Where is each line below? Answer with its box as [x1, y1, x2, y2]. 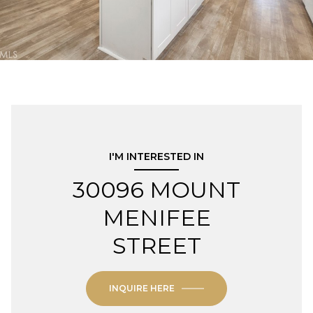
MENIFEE [102, 203, 211, 231]
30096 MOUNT [73, 175, 240, 203]
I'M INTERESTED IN [109, 150, 204, 163]
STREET [112, 231, 201, 259]
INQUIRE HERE [109, 282, 175, 293]
